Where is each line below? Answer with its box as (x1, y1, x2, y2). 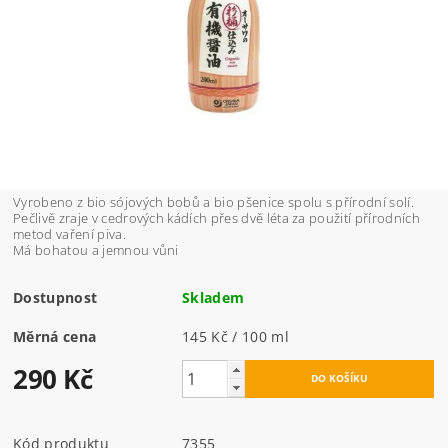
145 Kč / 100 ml (182, 327, 289, 347)
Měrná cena (13, 327, 97, 347)
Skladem (182, 288, 245, 308)
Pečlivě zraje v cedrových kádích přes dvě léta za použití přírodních (13, 209, 420, 228)
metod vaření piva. (13, 225, 126, 244)
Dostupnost (13, 288, 98, 308)
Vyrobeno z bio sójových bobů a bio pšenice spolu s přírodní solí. (13, 193, 414, 212)
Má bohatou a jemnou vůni (13, 241, 179, 260)
